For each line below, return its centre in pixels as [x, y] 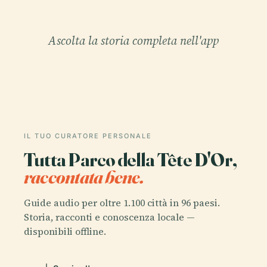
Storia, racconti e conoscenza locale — [109, 217]
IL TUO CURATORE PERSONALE [88, 136]
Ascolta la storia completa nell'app [133, 40]
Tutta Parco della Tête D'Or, [131, 159]
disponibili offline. [65, 232]
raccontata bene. [84, 176]
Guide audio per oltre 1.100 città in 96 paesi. [122, 203]
